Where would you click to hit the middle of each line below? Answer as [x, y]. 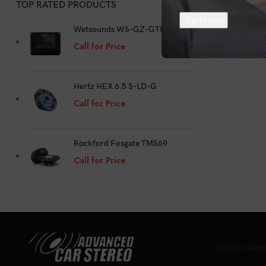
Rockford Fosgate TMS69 [121, 144]
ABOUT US [234, 248]
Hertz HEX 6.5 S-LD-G [115, 86]
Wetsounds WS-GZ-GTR [119, 29]
